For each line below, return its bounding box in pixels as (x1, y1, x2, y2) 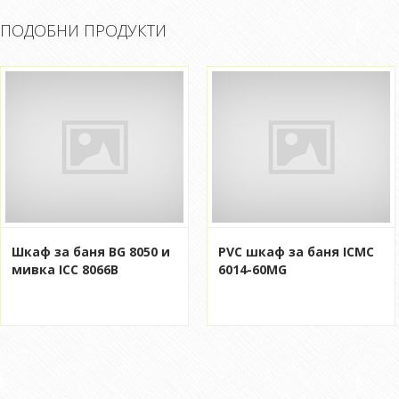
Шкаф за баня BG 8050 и (12, 242, 170, 260)
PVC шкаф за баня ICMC (218, 242, 374, 260)
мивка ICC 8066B (12, 260, 118, 278)
